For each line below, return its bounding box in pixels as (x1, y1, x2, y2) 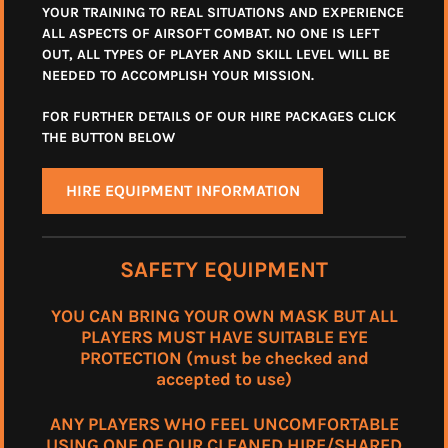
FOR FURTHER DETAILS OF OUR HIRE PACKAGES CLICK (42, 108, 396, 126)
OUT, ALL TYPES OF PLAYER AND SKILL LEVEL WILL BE (42, 46, 390, 64)
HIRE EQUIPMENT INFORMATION (65, 181, 300, 200)
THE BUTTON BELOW (42, 129, 175, 147)
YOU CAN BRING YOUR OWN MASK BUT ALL (50, 306, 398, 327)
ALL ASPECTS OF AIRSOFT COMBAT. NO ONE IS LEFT (42, 25, 379, 43)
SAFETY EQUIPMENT (120, 255, 328, 283)
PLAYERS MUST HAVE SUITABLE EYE (80, 327, 368, 348)
